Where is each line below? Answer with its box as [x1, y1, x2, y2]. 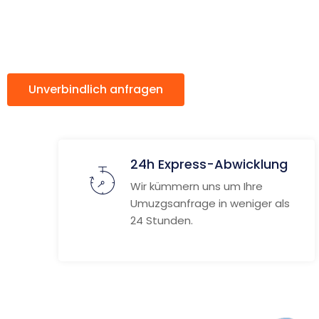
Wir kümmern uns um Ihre [130, 179, 263, 194]
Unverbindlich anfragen [28, 81, 163, 98]
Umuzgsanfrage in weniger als [130, 196, 290, 211]
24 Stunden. [130, 213, 193, 228]
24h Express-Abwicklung [130, 155, 288, 173]
